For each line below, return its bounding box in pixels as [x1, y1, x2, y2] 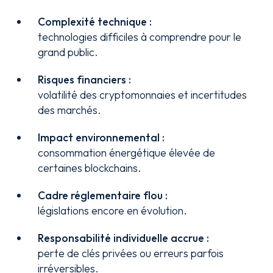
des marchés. [38, 103, 102, 117]
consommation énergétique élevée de [38, 146, 216, 160]
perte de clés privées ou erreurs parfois [38, 246, 224, 260]
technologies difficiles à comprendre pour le [38, 30, 242, 44]
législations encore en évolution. [38, 204, 188, 218]
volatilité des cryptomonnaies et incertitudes [38, 88, 247, 102]
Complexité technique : [38, 15, 152, 29]
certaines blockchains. [38, 161, 142, 175]
